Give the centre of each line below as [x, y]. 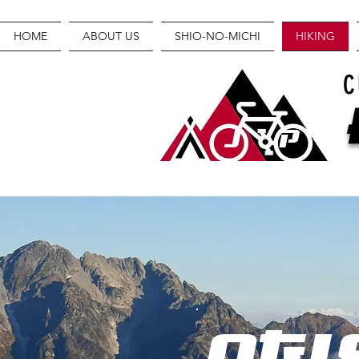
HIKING [315, 36]
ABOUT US [111, 36]
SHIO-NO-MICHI [218, 36]
